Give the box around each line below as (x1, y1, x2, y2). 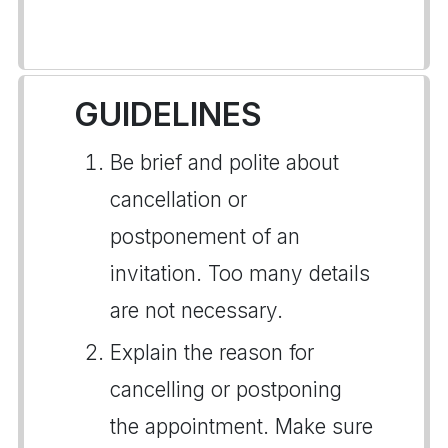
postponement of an (110, 224, 300, 249)
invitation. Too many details (110, 261, 370, 286)
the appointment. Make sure (110, 414, 373, 439)
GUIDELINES (74, 95, 262, 134)
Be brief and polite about (110, 150, 339, 175)
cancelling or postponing (110, 377, 342, 402)
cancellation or (110, 187, 247, 212)
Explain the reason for (110, 340, 314, 365)
